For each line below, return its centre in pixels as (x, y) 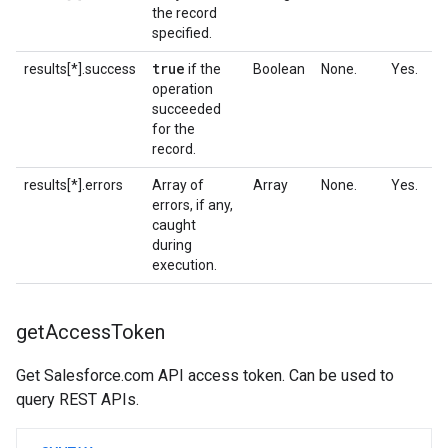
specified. (182, 33)
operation (182, 89)
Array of (178, 185)
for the (173, 129)
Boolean (279, 69)
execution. (184, 265)
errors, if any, (192, 205)
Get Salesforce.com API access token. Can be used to (205, 375)
